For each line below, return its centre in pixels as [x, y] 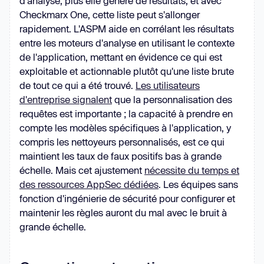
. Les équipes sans [198, 184]
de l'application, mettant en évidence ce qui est [121, 57]
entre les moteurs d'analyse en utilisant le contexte [127, 43]
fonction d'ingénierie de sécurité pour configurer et [127, 198]
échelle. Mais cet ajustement [82, 170]
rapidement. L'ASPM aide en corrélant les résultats [127, 29]
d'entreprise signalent [66, 99]
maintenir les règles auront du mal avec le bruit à [123, 212]
